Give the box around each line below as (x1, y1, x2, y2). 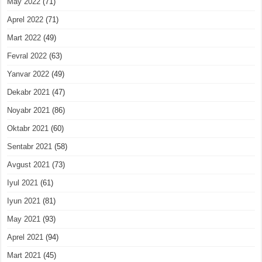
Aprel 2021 (7, 232, 44, 242)
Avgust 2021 (7, 160, 50, 169)
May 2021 (7, 214, 41, 223)
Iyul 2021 (7, 178, 39, 187)
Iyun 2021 (7, 196, 41, 205)
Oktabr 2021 (7, 123, 49, 133)
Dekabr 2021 (7, 87, 50, 96)
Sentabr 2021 (7, 142, 53, 151)
